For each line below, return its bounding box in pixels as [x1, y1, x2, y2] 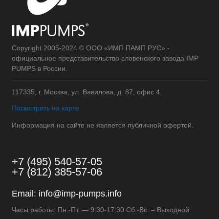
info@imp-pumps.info [39, 189, 122, 198]
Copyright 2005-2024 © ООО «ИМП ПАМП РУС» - [12, 44, 170, 52]
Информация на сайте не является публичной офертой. [12, 121, 194, 129]
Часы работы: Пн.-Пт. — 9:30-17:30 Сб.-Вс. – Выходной [12, 206, 189, 214]
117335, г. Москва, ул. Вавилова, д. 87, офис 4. [12, 88, 162, 96]
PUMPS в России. [12, 65, 67, 72]
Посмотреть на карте [12, 104, 79, 112]
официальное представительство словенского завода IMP [12, 54, 198, 62]
